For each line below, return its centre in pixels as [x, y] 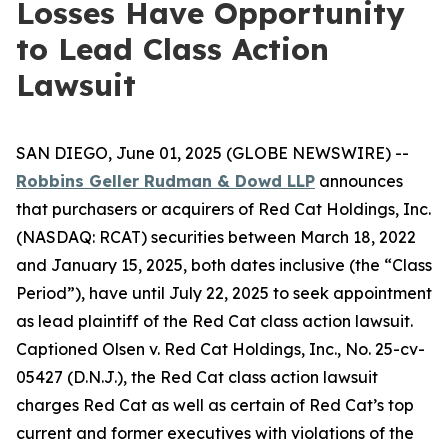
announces [359, 181]
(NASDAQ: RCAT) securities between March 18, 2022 [216, 237]
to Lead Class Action [172, 49]
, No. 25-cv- [381, 349]
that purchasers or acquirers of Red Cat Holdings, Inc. [223, 209]
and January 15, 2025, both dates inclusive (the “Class [224, 265]
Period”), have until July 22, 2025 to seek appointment [224, 293]
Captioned [59, 349]
